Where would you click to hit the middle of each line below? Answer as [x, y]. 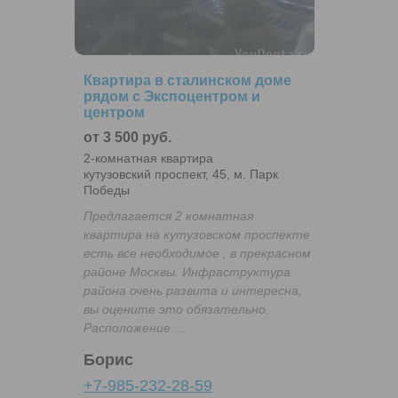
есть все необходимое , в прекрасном [197, 253]
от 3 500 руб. [127, 137]
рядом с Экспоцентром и [172, 96]
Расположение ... [134, 327]
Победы [107, 190]
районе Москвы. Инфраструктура [187, 271]
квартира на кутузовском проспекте [197, 234]
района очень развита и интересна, [193, 290]
